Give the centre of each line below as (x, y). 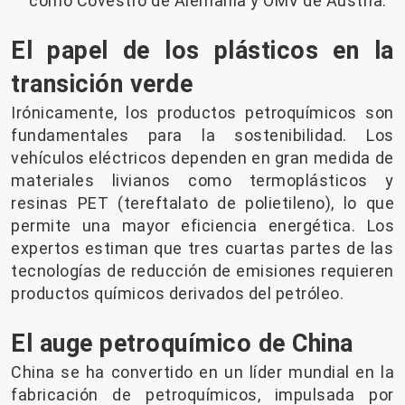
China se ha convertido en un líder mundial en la (202, 372)
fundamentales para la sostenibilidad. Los (202, 135)
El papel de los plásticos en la (202, 50)
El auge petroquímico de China (182, 343)
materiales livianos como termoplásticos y (202, 180)
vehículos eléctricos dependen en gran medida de (202, 157)
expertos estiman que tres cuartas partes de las (202, 248)
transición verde (102, 84)
